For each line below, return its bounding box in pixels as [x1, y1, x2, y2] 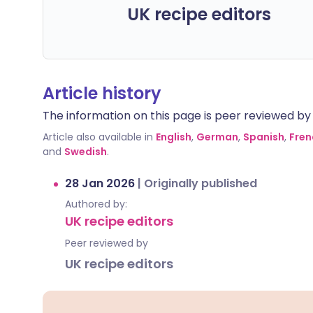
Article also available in [43, 130, 153, 144]
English [156, 130, 191, 144]
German [196, 130, 238, 144]
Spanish [243, 130, 284, 144]
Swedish [64, 145, 107, 159]
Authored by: [65, 197, 127, 211]
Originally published [144, 175, 257, 191]
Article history [43, 82, 161, 105]
